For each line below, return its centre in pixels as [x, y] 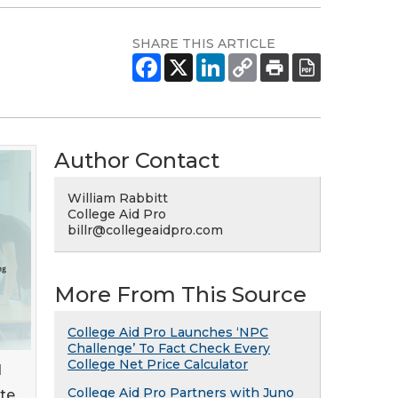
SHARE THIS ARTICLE [204, 44]
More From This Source [180, 295]
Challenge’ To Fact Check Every [169, 348]
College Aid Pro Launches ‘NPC [168, 332]
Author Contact [137, 160]
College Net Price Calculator [158, 364]
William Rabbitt [118, 198]
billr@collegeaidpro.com [145, 230]
